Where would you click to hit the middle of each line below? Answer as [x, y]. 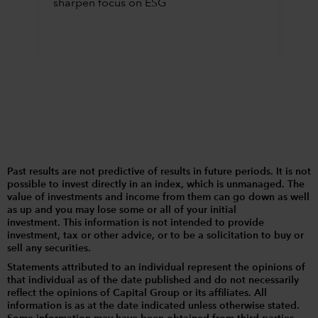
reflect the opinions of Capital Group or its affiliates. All [137, 294]
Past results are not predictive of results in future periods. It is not [159, 172]
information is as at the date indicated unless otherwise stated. [153, 306]
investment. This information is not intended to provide [136, 223]
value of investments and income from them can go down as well [158, 197]
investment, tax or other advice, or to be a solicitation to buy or [155, 236]
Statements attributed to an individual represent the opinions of [156, 268]
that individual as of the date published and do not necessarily [153, 281]
